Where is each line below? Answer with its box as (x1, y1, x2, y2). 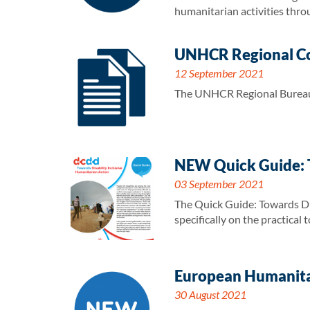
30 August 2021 (174, 287, 246, 301)
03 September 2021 (174, 177, 264, 190)
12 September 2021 (174, 66, 264, 80)
